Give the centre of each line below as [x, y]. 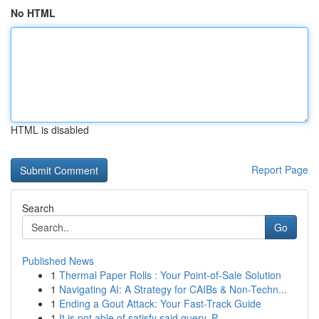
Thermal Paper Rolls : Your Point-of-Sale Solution [170, 275]
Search [38, 208]
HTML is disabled [50, 130]
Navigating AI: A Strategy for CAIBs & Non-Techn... [173, 289]
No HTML [33, 13]
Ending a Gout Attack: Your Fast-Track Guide [160, 303]
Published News [58, 261]
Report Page [280, 169]
